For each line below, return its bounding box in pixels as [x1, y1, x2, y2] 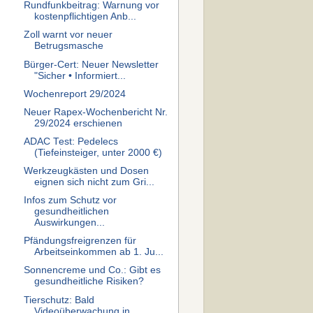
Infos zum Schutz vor [23, 195, 117, 206]
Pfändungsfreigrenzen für [23, 235, 136, 247]
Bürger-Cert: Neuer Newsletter [23, 59, 159, 70]
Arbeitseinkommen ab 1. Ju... [34, 247, 163, 258]
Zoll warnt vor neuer [23, 29, 112, 41]
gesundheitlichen [34, 206, 109, 217]
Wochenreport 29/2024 [23, 88, 126, 99]
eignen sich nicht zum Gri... [34, 177, 154, 187]
